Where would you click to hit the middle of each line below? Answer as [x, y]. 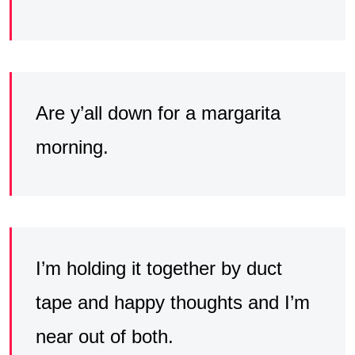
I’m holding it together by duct [159, 268]
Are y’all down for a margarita [158, 113]
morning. [72, 147]
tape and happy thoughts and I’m [173, 302]
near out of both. [105, 336]
